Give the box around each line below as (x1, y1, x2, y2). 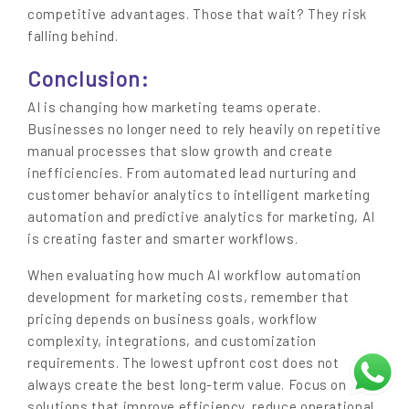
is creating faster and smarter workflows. (27, 229, 299, 246)
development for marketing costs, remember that (27, 288, 350, 305)
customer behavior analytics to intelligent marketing (27, 185, 371, 203)
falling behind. (27, 27, 119, 45)
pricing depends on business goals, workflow (27, 309, 318, 327)
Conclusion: (27, 65, 150, 91)
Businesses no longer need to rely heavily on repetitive (27, 120, 382, 137)
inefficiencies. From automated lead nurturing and (27, 163, 357, 181)
